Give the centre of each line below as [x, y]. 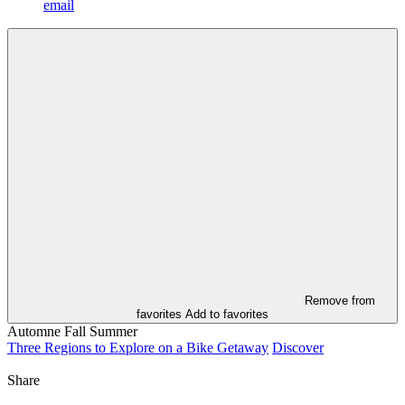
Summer [113, 332]
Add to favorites [227, 315]
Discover [298, 348]
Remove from [340, 301]
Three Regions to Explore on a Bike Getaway [138, 348]
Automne [34, 332]
